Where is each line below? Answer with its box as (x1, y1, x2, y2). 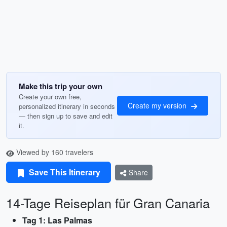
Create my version (128, 100, 188, 110)
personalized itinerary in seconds (19, 101, 115, 111)
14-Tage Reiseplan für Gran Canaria (6, 194, 210, 212)
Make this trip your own (19, 81, 102, 92)
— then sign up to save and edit (19, 111, 112, 121)
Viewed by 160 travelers (14, 147, 93, 157)
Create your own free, (19, 92, 82, 101)
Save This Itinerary (27, 166, 100, 178)
